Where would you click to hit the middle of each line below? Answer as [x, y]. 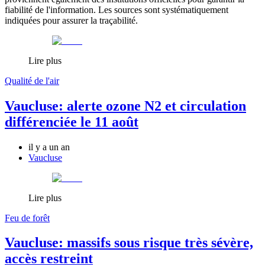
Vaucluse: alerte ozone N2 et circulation [125, 106]
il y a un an [49, 147]
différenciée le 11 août [72, 122]
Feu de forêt [27, 218]
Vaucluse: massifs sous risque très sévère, [129, 243]
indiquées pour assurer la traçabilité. [71, 20]
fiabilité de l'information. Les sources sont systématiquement [117, 9]
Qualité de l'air [32, 80]
